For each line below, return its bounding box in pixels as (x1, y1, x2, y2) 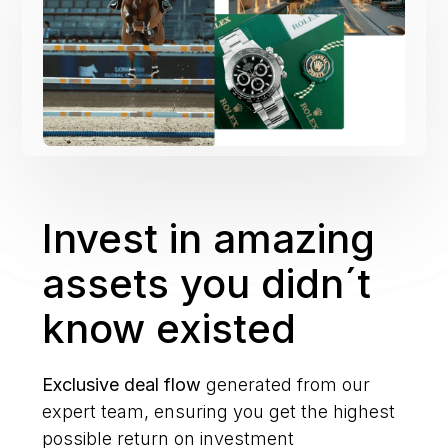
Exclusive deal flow (42, 374, 202, 396)
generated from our (201, 374, 371, 396)
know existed (42, 304, 297, 354)
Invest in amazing (42, 214, 376, 264)
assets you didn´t (42, 259, 372, 309)
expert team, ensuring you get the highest (42, 401, 396, 423)
